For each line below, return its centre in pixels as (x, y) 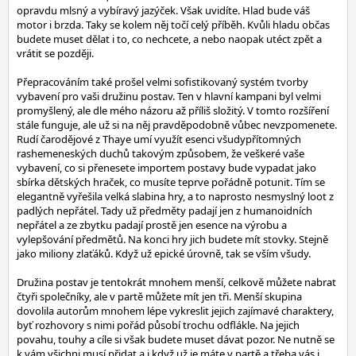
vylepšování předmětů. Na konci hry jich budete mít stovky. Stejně (172, 239)
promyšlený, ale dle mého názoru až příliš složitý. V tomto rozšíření (173, 110)
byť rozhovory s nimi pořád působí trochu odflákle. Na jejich (158, 325)
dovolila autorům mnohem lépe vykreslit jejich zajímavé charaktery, (175, 311)
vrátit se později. (55, 53)
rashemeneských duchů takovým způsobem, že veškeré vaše (161, 153)
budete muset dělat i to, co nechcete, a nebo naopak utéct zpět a (169, 39)
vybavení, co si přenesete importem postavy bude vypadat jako (166, 168)
